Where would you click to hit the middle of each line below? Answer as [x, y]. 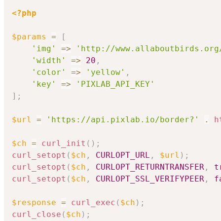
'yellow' [106, 73]
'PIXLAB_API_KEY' [115, 84]
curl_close [37, 215]
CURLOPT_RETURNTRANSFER [150, 167]
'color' [49, 73]
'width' [49, 61]
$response [34, 203]
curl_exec [93, 203]
